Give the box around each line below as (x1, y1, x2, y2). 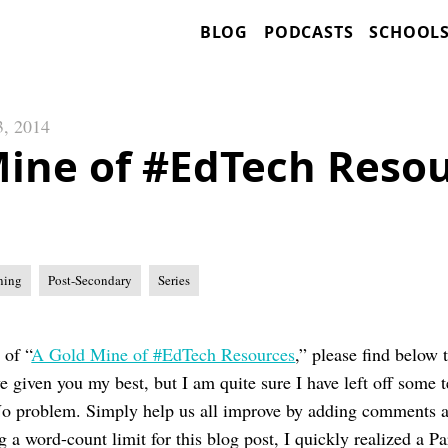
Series (158, 271, 191, 289)
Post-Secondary (48, 271, 133, 289)
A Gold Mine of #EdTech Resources (31, 342, 296, 366)
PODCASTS (263, 21, 354, 43)
